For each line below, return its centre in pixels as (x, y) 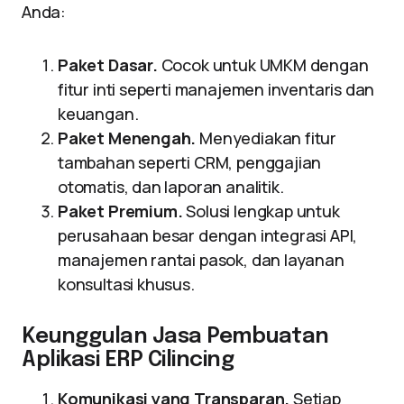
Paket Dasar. (108, 65)
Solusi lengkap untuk (261, 211)
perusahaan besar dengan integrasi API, (208, 235)
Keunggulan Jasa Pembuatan (175, 337)
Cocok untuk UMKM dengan (263, 65)
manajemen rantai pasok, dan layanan (201, 260)
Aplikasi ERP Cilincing (128, 360)
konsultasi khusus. (126, 284)
